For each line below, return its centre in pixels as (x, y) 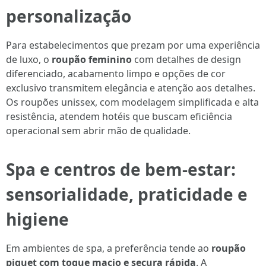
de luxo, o (29, 59)
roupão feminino (92, 59)
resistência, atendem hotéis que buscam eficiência (119, 116)
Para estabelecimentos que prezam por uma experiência (133, 45)
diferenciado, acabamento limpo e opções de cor (116, 74)
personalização (69, 16)
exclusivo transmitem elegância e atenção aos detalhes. (131, 88)
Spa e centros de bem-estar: (121, 169)
